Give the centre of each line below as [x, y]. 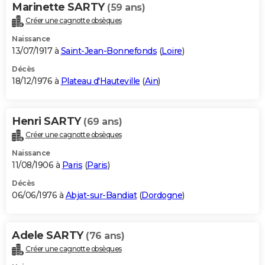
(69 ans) [103, 122]
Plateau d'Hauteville [100, 81]
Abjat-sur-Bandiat [101, 195]
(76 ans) [105, 235]
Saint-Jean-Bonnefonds [109, 51]
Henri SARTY [48, 122]
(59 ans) [126, 8]
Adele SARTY [49, 235]
